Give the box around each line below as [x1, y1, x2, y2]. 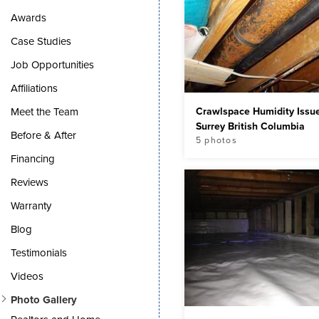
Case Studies [11, 33, 72, 50]
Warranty [11, 198, 52, 214]
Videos [11, 268, 44, 285]
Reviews [11, 174, 49, 191]
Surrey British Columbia [196, 118, 305, 134]
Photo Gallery [11, 292, 78, 308]
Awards [11, 10, 47, 26]
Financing [11, 151, 56, 167]
